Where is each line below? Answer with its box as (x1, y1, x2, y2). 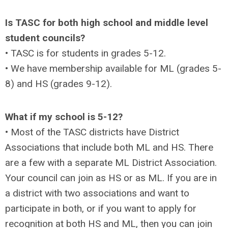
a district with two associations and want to (5, 187, 189, 199)
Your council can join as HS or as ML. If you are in (5, 172, 217, 184)
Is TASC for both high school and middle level (5, 16, 208, 28)
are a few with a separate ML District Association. (5, 156, 217, 168)
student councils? (5, 32, 85, 44)
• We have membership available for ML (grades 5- (5, 62, 221, 74)
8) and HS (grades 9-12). (5, 77, 112, 90)
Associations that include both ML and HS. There (5, 141, 213, 153)
